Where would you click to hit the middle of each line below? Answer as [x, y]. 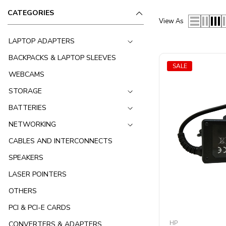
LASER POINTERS [38, 175]
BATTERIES [27, 108]
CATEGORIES [31, 13]
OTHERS [23, 191]
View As [171, 21]
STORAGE [25, 91]
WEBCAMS [26, 75]
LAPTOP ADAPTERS [42, 41]
